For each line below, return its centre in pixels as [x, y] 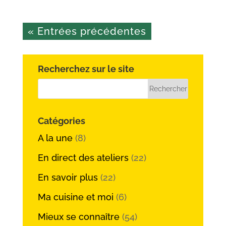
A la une [55, 138]
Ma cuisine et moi [75, 197]
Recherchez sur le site [86, 69]
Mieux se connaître [78, 216]
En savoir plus [68, 177]
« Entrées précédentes [87, 32]
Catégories [61, 121]
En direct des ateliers [83, 157]
